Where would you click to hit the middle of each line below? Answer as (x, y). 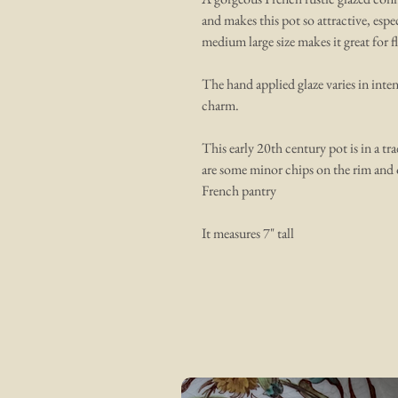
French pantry (239, 191)
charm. (220, 106)
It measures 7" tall (248, 234)
